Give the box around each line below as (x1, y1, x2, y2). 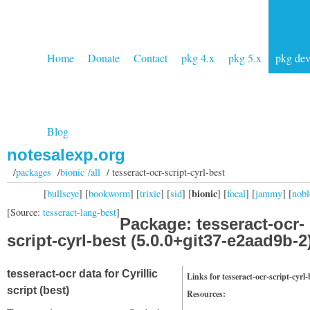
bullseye (47, 186, 79, 200)
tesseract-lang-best (43, 206, 116, 219)
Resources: (187, 288, 226, 300)
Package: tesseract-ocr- (120, 215, 304, 233)
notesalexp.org (7, 145, 125, 164)
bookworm (89, 186, 130, 200)
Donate (88, 51, 120, 65)
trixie (140, 186, 161, 200)
